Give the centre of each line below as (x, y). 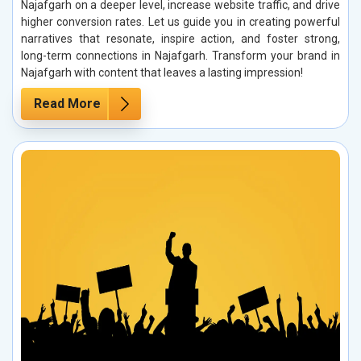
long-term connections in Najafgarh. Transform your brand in (180, 55)
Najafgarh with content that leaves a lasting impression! (162, 72)
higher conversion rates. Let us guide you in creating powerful (180, 21)
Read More (67, 103)
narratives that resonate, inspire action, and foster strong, (180, 38)
